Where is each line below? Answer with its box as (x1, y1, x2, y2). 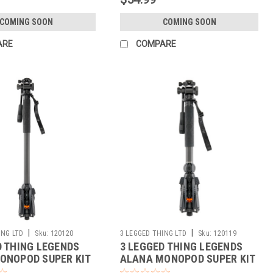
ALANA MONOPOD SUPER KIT (119, 252, 255, 266)
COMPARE (135, 38, 176, 49)
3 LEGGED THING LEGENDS (119, 240, 243, 253)
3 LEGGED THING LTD (119, 229, 187, 238)
